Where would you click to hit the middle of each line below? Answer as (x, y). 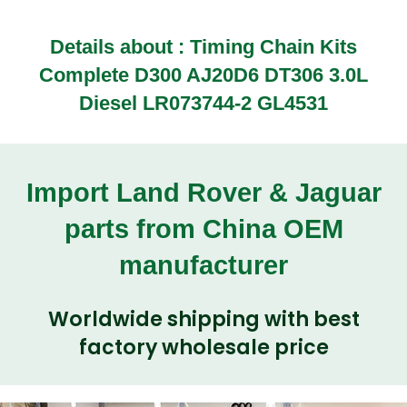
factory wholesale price (203, 348)
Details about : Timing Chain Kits (203, 47)
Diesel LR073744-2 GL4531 (203, 104)
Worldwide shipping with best (203, 320)
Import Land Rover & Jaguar (203, 192)
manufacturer (203, 265)
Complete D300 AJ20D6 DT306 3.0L (203, 75)
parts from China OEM (203, 228)
